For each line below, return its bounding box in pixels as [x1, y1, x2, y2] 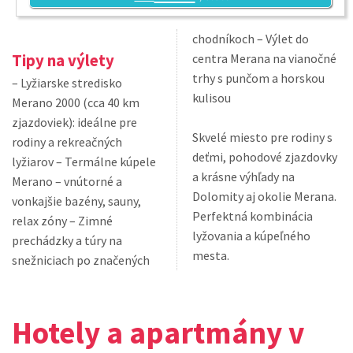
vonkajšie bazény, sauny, [12, 193, 141, 209]
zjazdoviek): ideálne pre [12, 114, 137, 130]
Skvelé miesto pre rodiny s [192, 129, 333, 145]
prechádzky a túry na [12, 232, 122, 248]
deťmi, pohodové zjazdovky [192, 149, 337, 165]
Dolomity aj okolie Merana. [192, 188, 336, 204]
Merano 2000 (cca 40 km [12, 95, 139, 110]
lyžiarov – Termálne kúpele [12, 154, 156, 169]
